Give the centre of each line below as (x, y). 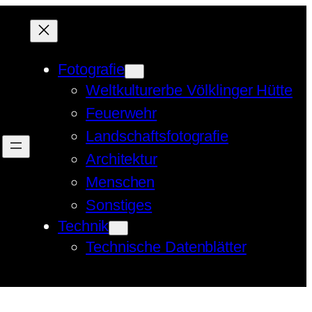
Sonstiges (119, 205)
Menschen (120, 182)
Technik (84, 226)
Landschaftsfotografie (157, 136)
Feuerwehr (122, 113)
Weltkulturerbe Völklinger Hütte (189, 90)
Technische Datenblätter (166, 247)
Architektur (122, 159)
